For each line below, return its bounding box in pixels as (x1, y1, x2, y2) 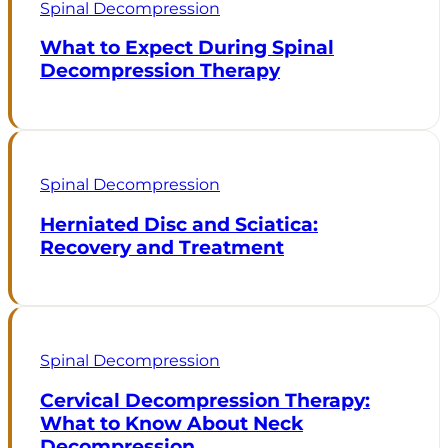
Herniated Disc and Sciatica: (40, 212, 318, 236)
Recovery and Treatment (40, 235, 284, 259)
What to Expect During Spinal (40, 36, 334, 60)
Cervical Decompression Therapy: (40, 389, 370, 413)
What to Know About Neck (40, 412, 303, 436)
